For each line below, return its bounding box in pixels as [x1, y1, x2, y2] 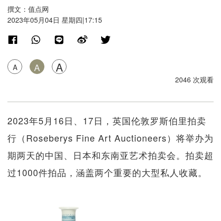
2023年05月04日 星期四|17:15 [7, 15, 102, 25]
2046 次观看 [175, 74, 214, 85]
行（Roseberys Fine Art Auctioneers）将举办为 [7, 131, 214, 145]
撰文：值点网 [7, 4, 49, 14]
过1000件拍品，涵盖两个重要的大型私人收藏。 [7, 166, 207, 179]
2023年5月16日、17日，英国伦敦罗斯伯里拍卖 [7, 114, 206, 127]
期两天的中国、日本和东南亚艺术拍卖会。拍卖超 [7, 148, 214, 162]
